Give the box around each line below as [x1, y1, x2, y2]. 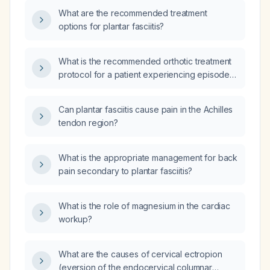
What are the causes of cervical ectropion [58, 249, 222, 259]
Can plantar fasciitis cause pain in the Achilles [58, 104, 233, 115]
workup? [58, 214, 92, 224]
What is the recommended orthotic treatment [58, 56, 232, 66]
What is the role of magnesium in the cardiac [58, 201, 230, 211]
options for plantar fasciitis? [58, 21, 165, 31]
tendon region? [58, 118, 118, 128]
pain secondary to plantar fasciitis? [58, 166, 193, 176]
